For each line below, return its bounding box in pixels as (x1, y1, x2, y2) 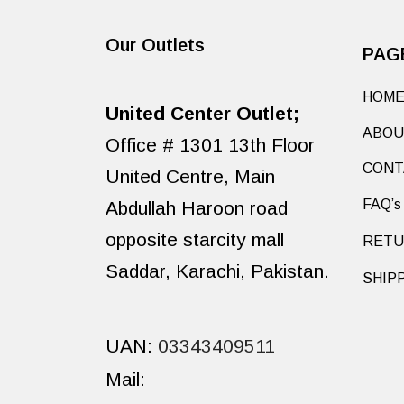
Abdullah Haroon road (106, 197, 288, 218)
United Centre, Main (106, 165, 275, 187)
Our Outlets (106, 34, 205, 55)
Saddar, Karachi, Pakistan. (106, 260, 329, 281)
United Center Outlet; (106, 102, 299, 124)
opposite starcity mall (106, 228, 284, 250)
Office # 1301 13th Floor (106, 133, 315, 155)
